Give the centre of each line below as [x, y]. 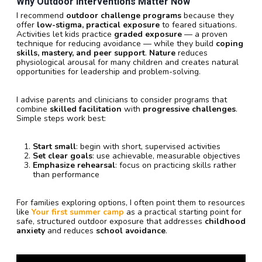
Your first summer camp [78, 212]
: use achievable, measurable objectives [166, 156]
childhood [225, 222]
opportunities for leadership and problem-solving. [108, 72]
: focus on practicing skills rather [176, 166]
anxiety [31, 231]
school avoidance [131, 231]
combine [33, 109]
